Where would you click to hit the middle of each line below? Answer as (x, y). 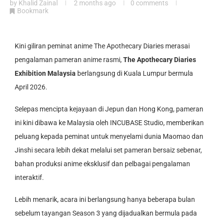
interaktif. (29, 178)
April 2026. (31, 87)
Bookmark (33, 11)
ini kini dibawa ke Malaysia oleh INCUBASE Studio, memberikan (109, 123)
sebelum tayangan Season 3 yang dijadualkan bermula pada (106, 213)
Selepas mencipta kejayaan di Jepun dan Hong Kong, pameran (109, 109)
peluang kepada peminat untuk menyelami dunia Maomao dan (109, 137)
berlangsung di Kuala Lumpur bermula (134, 74)
